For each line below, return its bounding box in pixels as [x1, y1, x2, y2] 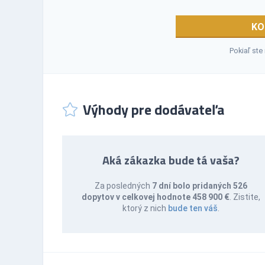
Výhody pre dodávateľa [83, 98, 224, 120]
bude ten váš [167, 203, 218, 213]
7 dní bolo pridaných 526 [151, 180, 247, 190]
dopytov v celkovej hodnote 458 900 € [81, 192, 230, 202]
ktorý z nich [122, 203, 168, 213]
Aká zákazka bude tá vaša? [102, 150, 240, 169]
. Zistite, [229, 192, 260, 202]
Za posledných [94, 180, 152, 190]
